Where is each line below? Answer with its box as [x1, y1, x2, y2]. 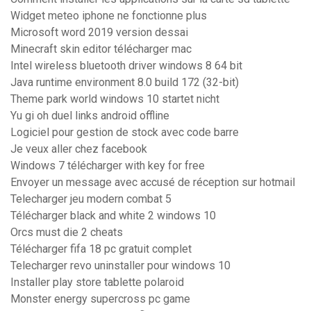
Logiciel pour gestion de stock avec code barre [10, 126, 239, 140]
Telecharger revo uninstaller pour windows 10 [10, 259, 230, 273]
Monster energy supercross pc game [10, 292, 190, 306]
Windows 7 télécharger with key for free [10, 159, 205, 173]
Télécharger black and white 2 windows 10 [10, 209, 216, 223]
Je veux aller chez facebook [10, 142, 147, 156]
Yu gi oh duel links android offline [10, 109, 169, 123]
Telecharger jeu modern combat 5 [10, 192, 171, 206]
